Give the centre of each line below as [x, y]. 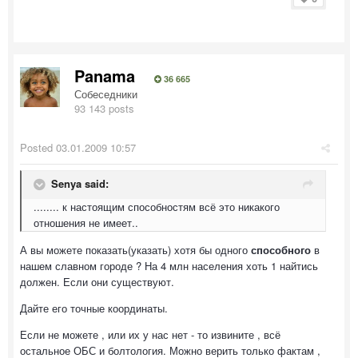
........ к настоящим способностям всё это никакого [157, 207]
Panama [105, 76]
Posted [38, 147]
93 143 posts [104, 108]
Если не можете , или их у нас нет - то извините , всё [150, 334]
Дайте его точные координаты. [94, 308]
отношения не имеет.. [86, 223]
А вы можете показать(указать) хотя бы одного [135, 250]
